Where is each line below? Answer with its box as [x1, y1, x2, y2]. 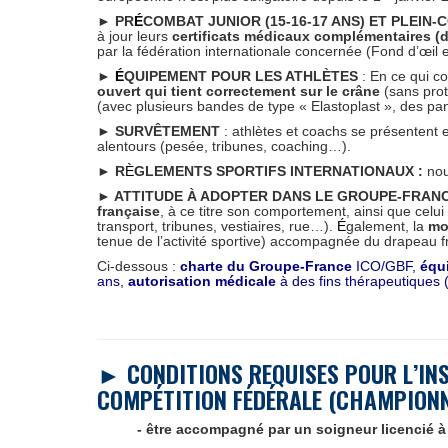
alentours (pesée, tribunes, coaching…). [97, 138, 351, 154]
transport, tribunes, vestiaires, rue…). [97, 218, 337, 234]
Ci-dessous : [97, 258, 180, 274]
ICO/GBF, [352, 258, 420, 274]
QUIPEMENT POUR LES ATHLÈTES [124, 68, 358, 84]
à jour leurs [97, 28, 172, 44]
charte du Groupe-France [180, 258, 352, 274]
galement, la [346, 218, 428, 234]
